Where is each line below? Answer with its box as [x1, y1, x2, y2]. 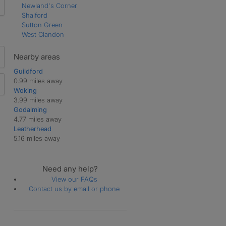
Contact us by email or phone [29, 184, 120, 193]
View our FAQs [51, 175, 97, 183]
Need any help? [42, 163, 98, 174]
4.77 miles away [13, 115, 62, 123]
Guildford [13, 67, 43, 75]
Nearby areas [13, 51, 60, 62]
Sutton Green [21, 20, 63, 29]
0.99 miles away [13, 76, 63, 85]
